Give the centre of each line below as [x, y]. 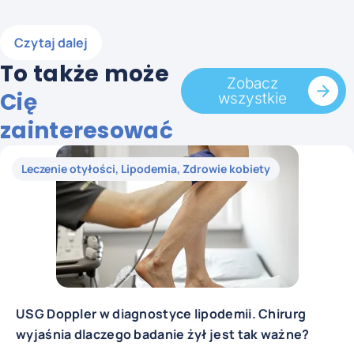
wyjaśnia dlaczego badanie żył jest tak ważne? [163, 335]
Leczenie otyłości [68, 169]
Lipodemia [149, 169]
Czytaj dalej [51, 43]
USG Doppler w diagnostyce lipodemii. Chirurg [161, 314]
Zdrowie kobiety [226, 169]
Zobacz [252, 84]
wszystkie [252, 99]
